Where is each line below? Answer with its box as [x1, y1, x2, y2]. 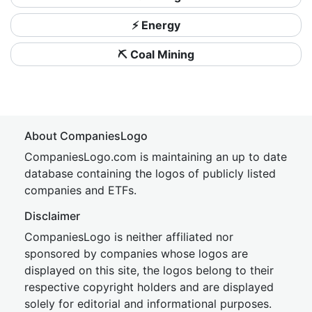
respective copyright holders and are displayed [24, 280, 274, 294]
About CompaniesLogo [24, 129, 148, 143]
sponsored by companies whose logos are [24, 247, 248, 260]
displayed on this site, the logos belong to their [24, 263, 274, 277]
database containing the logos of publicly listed [24, 166, 276, 180]
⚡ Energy [132, 18, 180, 32]
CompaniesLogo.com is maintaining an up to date [24, 150, 287, 164]
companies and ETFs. [24, 183, 136, 197]
